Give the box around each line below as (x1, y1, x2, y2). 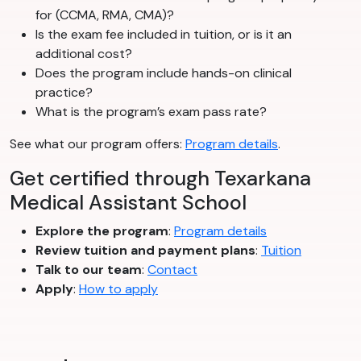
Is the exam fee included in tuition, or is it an (35, 26, 292, 44)
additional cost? (35, 45, 132, 63)
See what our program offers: (10, 135, 185, 153)
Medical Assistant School (10, 189, 247, 217)
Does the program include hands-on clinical (35, 64, 292, 82)
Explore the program (35, 222, 168, 240)
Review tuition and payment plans (35, 242, 255, 259)
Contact (147, 261, 197, 279)
